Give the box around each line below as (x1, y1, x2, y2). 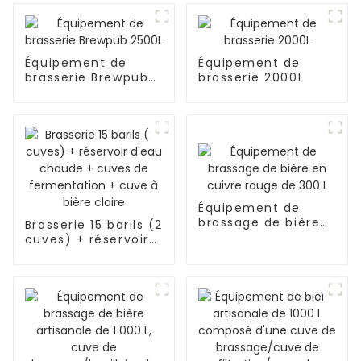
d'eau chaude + (24, 245, 131, 262)
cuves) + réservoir (24, 230, 149, 247)
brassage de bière (197, 214, 321, 230)
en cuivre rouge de (197, 228, 327, 245)
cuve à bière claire (24, 288, 153, 305)
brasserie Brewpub (24, 68, 149, 85)
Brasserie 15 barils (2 (24, 216, 163, 233)
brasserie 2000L (197, 68, 305, 85)
